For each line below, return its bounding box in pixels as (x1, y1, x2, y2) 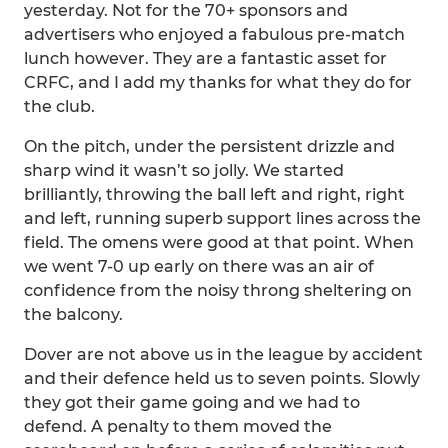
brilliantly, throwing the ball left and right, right (24, 185, 405, 204)
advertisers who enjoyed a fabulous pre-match (24, 25, 405, 44)
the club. (24, 97, 95, 116)
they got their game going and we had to (24, 393, 360, 412)
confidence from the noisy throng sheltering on (24, 281, 412, 300)
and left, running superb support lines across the (24, 209, 421, 228)
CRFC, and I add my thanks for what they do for (24, 73, 412, 92)
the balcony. (24, 305, 123, 324)
